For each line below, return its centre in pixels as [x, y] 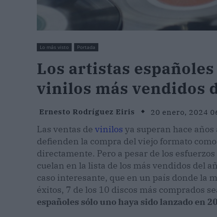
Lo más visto [54, 47]
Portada [86, 47]
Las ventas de [66, 129]
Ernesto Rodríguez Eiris [87, 112]
